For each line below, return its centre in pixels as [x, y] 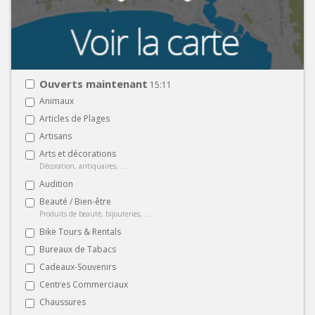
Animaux [57, 101]
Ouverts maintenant [94, 83]
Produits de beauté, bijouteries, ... [95, 213]
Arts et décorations [78, 153]
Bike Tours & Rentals [80, 231]
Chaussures [63, 302]
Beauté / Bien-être [75, 201]
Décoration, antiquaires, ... [83, 166]
